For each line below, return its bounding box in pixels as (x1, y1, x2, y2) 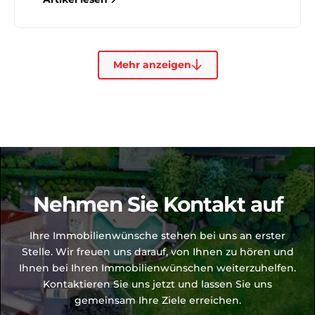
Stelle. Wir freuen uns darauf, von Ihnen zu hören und (21, 245, 294, 258)
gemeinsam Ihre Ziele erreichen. (74, 293, 241, 307)
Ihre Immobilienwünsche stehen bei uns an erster (30, 229, 285, 242)
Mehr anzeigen (112, 58, 191, 71)
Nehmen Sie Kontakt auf (32, 191, 283, 217)
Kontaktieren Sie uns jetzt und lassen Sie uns (43, 277, 272, 290)
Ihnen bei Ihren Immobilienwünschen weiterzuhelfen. (19, 261, 296, 274)
